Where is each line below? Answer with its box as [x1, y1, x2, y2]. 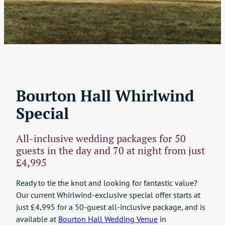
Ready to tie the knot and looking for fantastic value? [16, 178, 197, 188]
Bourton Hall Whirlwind [16, 85, 194, 106]
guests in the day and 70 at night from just [16, 144, 205, 157]
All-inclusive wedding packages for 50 [16, 132, 186, 145]
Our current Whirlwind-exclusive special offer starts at [16, 190, 200, 200]
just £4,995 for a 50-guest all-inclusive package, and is [16, 202, 205, 212]
